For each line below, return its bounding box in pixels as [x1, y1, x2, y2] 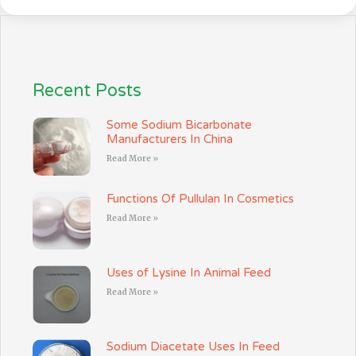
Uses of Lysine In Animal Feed [106, 265, 272, 280]
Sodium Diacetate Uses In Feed [106, 339, 281, 354]
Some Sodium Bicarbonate [106, 117, 253, 132]
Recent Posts [33, 79, 141, 101]
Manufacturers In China [106, 131, 234, 146]
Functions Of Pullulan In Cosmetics [106, 191, 295, 206]
